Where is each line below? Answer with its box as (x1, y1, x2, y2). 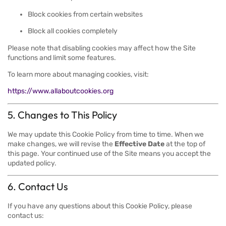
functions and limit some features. (8, 53, 116, 62)
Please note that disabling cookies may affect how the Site (8, 43, 196, 52)
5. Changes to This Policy (8, 108, 117, 121)
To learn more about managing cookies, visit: (8, 70, 149, 79)
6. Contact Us (8, 180, 68, 193)
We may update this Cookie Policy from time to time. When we (8, 130, 204, 139)
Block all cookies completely (28, 27, 118, 36)
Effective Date (115, 139, 164, 148)
